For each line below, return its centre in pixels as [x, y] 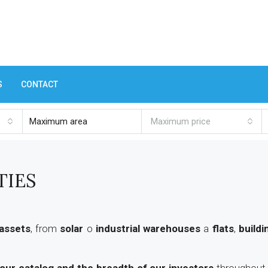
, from [45, 229]
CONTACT [39, 84]
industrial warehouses [148, 229]
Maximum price [181, 121]
